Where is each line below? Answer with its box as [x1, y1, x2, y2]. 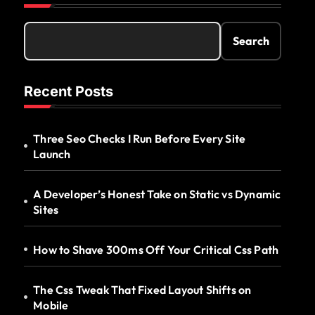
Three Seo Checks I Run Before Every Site [33, 131, 246, 146]
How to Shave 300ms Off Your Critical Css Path [33, 242, 279, 257]
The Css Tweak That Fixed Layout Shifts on [33, 282, 252, 297]
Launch [33, 146, 71, 161]
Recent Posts [24, 82, 113, 100]
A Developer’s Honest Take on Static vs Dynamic [33, 186, 281, 201]
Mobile [33, 297, 69, 312]
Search [233, 34, 269, 49]
